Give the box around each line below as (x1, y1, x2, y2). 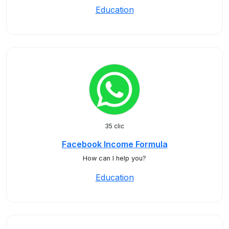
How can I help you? (83, 154, 146, 162)
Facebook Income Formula (61, 139, 168, 149)
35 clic (105, 122, 124, 130)
